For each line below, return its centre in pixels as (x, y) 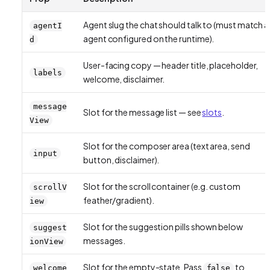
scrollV (50, 187)
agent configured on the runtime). (149, 38)
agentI (48, 25)
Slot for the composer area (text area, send (167, 146)
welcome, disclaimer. (124, 79)
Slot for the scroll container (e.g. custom (162, 186)
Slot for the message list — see (143, 112)
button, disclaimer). (121, 159)
